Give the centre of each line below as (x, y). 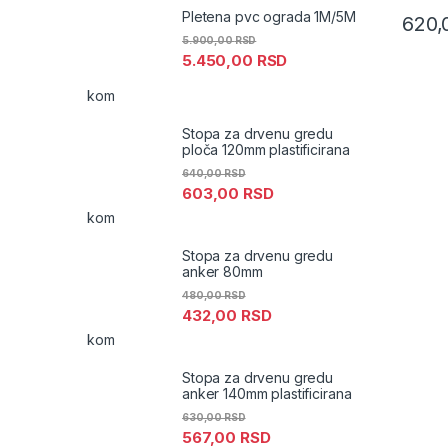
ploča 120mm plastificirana (266, 149)
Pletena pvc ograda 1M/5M (269, 16)
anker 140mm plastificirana (267, 394)
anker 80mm (222, 271)
